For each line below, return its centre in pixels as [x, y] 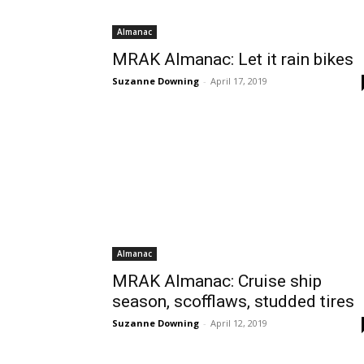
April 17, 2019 [239, 81]
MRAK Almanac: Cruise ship [217, 281]
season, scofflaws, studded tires [233, 301]
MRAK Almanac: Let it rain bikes [233, 59]
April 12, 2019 [239, 323]
